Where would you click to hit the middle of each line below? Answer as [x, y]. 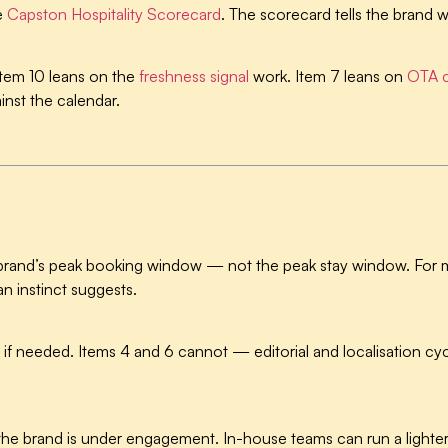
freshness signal [194, 75]
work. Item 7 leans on [328, 75]
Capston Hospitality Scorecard [114, 13]
